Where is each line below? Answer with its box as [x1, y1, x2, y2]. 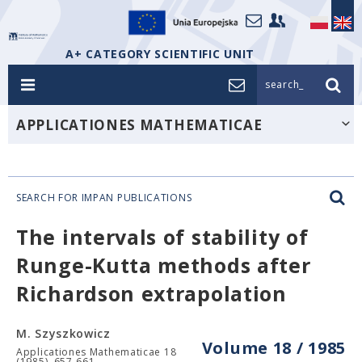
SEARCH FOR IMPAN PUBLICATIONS [16, 191, 192, 204]
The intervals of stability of [16, 223, 309, 250]
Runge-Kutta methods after [16, 251, 311, 279]
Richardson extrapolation [16, 280, 287, 307]
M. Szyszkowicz [16, 326, 111, 341]
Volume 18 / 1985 [201, 337, 346, 359]
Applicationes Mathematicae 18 [16, 345, 177, 359]
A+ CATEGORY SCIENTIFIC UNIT [65, 46, 255, 61]
